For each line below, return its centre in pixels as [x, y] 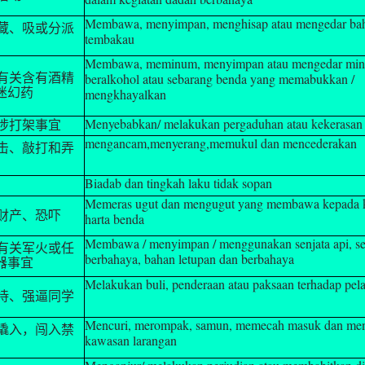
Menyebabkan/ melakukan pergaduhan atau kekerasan [224, 123]
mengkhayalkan [126, 94]
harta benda [115, 218]
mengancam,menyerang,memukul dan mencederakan [221, 143]
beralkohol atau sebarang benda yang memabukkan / [220, 78]
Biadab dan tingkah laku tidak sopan [179, 182]
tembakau [110, 38]
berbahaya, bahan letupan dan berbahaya [190, 258]
